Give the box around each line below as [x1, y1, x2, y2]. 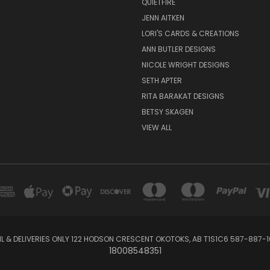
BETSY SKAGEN [141, 107, 193, 118]
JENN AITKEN [141, 13, 184, 24]
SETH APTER [141, 75, 182, 86]
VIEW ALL [141, 122, 172, 133]
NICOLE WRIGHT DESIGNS [141, 60, 230, 71]
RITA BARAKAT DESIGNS [141, 91, 224, 102]
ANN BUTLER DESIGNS [141, 44, 216, 55]
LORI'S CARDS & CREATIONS [141, 28, 239, 39]
